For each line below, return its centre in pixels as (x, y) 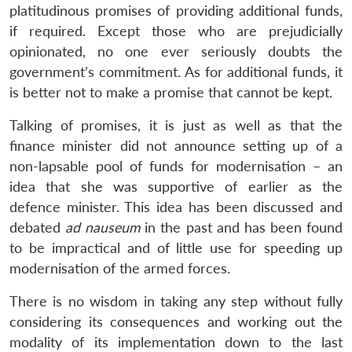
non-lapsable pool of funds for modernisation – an (176, 166)
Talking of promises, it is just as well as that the (176, 125)
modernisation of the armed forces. (120, 268)
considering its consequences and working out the (176, 321)
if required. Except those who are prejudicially (176, 31)
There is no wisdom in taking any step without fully (176, 301)
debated (38, 227)
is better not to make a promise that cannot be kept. (171, 92)
